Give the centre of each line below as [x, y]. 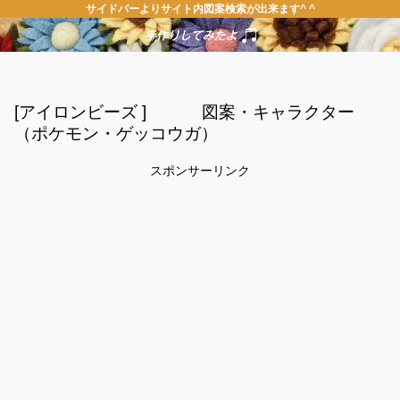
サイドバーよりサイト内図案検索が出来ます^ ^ [200, 9]
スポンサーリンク [200, 171]
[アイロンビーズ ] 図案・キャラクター [184, 112]
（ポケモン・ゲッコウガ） [116, 133]
